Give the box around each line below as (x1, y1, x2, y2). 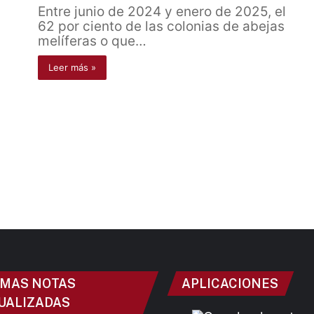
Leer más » (48, 62, 96, 73)
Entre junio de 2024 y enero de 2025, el (38, 4, 286, 20)
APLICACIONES (182, 276, 278, 291)
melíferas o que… (38, 33, 146, 49)
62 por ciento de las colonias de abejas (38, 18, 285, 34)
